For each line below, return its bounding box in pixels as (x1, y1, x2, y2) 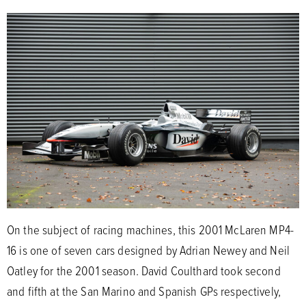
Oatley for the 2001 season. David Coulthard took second (7, 261, 281, 279)
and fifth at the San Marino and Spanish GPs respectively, (7, 281, 281, 300)
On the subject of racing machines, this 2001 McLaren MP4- (7, 220, 294, 238)
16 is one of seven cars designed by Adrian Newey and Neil (7, 240, 290, 259)
